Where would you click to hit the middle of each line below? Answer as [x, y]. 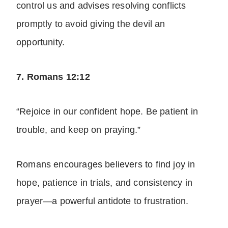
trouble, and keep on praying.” [79, 130]
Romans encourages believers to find [95, 165]
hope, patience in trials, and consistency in [104, 183]
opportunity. [41, 42]
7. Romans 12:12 [53, 77]
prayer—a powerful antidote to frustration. [103, 201]
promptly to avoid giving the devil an [91, 24]
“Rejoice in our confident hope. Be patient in [107, 112]
